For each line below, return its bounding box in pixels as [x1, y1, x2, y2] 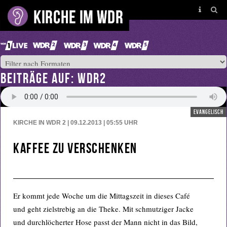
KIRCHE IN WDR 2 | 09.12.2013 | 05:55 [13, 119, 123, 126]
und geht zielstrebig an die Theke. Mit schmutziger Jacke [13, 204, 194, 214]
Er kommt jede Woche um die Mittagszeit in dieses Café [13, 191, 190, 201]
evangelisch [194, 108, 223, 115]
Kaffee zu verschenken [13, 140, 137, 156]
